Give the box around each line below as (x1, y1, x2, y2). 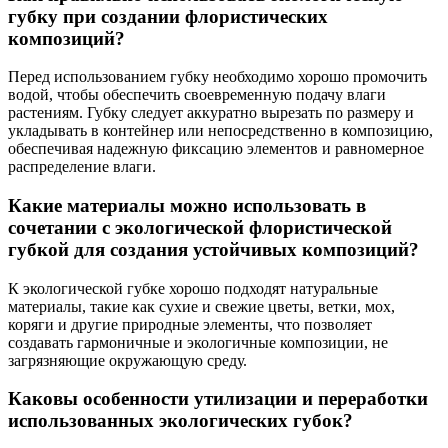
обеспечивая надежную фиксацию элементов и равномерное (8, 140, 424, 158)
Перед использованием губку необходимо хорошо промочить (8, 68, 427, 86)
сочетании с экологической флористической (8, 216, 392, 238)
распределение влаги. (8, 158, 156, 176)
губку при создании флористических (8, 5, 328, 27)
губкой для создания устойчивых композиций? (8, 238, 419, 260)
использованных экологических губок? (8, 410, 353, 432)
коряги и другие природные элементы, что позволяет (8, 315, 372, 333)
